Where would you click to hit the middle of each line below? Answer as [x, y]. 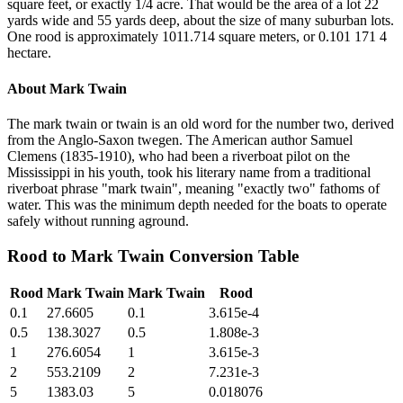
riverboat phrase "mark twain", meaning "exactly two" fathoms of [193, 188]
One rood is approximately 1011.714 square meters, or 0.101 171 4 [197, 37]
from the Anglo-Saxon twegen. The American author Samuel [180, 139]
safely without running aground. [98, 220]
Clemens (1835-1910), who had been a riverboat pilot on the [179, 156]
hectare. [29, 53]
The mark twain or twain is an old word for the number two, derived [201, 123]
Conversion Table [232, 255]
